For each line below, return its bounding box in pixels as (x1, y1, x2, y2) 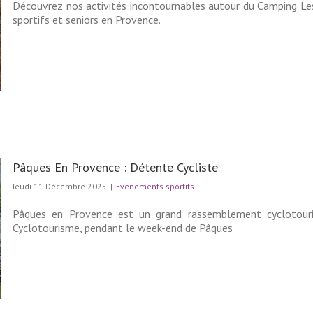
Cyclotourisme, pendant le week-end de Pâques (13, 221, 233, 235)
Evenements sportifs (116, 181, 194, 191)
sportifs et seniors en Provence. (13, 13, 161, 27)
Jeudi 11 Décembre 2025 (13, 181, 107, 191)
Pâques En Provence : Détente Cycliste (13, 159, 218, 175)
